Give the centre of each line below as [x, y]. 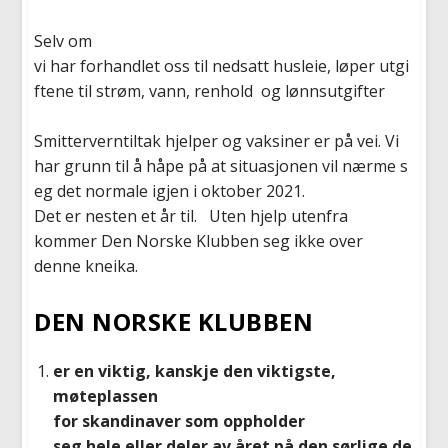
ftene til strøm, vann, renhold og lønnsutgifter [212, 90]
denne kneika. [86, 266]
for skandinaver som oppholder [178, 420]
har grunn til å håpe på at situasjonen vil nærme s [221, 166]
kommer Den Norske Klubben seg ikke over [199, 241]
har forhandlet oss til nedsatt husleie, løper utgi [230, 65]
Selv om [63, 40]
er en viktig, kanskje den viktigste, [194, 370]
